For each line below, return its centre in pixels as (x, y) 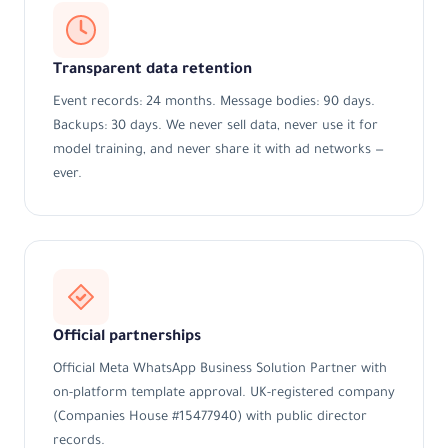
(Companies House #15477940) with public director (210, 418)
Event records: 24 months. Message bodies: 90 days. (214, 103)
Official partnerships (127, 338)
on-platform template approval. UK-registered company (224, 394)
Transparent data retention (152, 71)
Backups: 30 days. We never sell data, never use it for (215, 127)
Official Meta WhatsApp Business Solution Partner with (220, 370)
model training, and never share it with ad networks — (218, 151)
